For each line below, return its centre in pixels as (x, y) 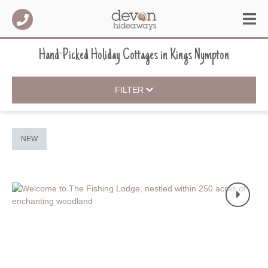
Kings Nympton (200, 56)
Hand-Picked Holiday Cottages (98, 56)
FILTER (130, 90)
